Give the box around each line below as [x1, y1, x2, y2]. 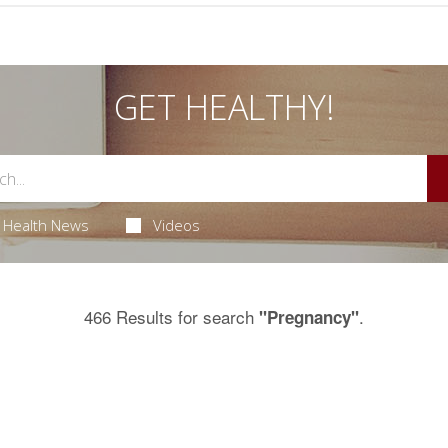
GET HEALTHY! [113, 84, 335, 130]
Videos [153, 215, 201, 235]
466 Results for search [84, 304, 259, 329]
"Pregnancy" [259, 305, 359, 329]
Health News [2, 215, 89, 235]
